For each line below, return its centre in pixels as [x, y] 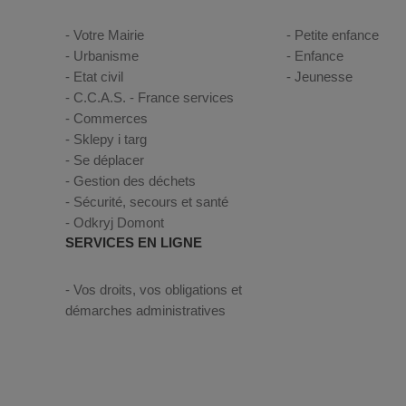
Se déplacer [109, 160]
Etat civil [98, 77]
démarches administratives [145, 310]
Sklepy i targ [110, 139]
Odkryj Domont [119, 222]
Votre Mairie [109, 35]
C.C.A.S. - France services [154, 97]
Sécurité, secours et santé [151, 202]
